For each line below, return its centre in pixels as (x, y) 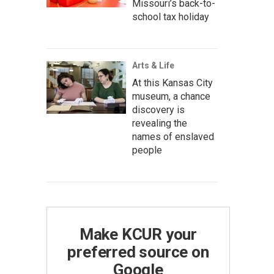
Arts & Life (153, 65)
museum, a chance (171, 96)
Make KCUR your (138, 234)
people (147, 150)
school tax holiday (171, 17)
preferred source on (138, 252)
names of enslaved (173, 137)
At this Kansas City (172, 83)
